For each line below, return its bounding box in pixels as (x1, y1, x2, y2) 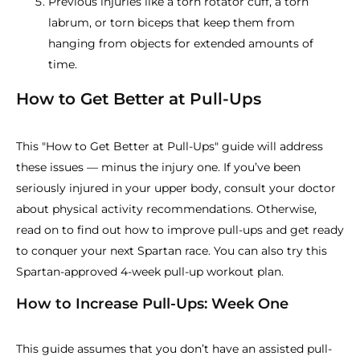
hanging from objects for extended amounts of (48, 36, 313, 51)
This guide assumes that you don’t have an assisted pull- (16, 342, 332, 356)
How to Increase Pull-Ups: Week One (16, 295, 288, 313)
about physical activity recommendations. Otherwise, (16, 202, 317, 216)
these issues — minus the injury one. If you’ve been (16, 160, 301, 174)
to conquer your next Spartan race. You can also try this (16, 243, 327, 258)
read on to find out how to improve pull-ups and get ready (16, 223, 344, 237)
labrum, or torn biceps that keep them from (48, 15, 295, 30)
